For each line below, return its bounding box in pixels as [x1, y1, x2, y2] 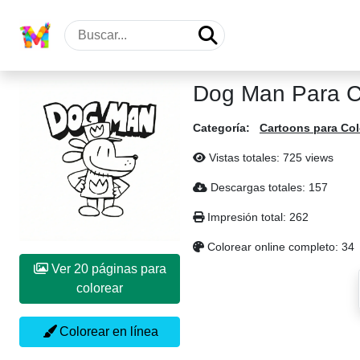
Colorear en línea [55, 325, 158, 338]
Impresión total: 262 [204, 211, 309, 223]
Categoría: [193, 121, 250, 134]
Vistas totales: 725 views [206, 151, 333, 164]
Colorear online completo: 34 [204, 240, 354, 253]
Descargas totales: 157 [207, 181, 328, 194]
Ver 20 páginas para [47, 262, 74, 276]
